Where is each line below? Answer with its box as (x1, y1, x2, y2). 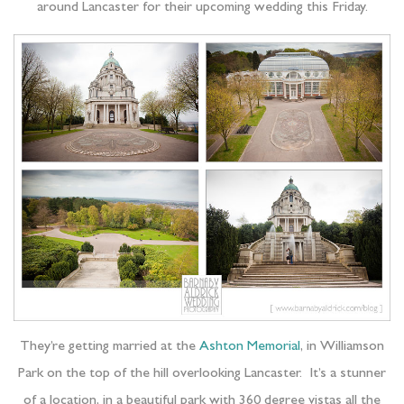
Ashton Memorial (199, 339, 300, 354)
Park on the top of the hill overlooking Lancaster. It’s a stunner (18, 366, 386, 381)
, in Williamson (300, 339, 384, 354)
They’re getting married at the (20, 339, 199, 354)
